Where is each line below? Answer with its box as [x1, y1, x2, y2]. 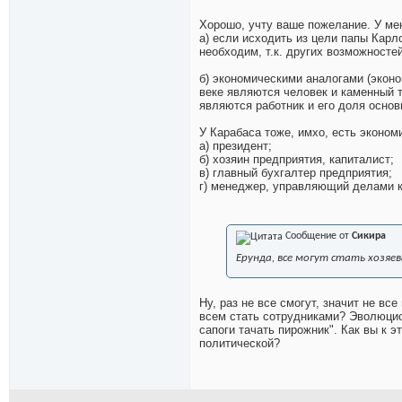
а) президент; [199, 139, 272, 153]
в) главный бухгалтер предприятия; [199, 166, 392, 180]
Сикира [352, 231, 386, 242]
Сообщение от [283, 231, 352, 242]
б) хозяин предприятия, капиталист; [199, 153, 394, 167]
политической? [199, 336, 280, 351]
